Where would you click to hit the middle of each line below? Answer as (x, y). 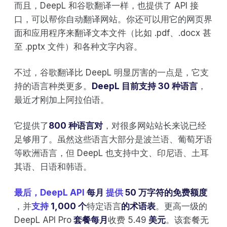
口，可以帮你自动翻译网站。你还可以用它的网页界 (113, 19)
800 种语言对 (76, 125)
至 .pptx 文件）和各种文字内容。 (78, 46)
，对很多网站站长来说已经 (155, 125)
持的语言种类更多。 (53, 86)
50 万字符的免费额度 (166, 192)
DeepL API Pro (43, 220)
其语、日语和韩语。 (53, 166)
